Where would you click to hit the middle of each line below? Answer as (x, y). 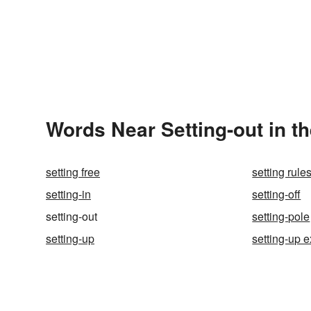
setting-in (68, 194)
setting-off (277, 194)
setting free (73, 172)
